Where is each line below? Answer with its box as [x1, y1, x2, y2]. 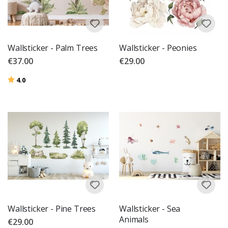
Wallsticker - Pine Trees [8, 203, 96, 215]
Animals [119, 214, 149, 225]
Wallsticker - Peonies [119, 42, 197, 54]
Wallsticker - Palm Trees [8, 42, 98, 54]
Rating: [8, 74, 30, 83]
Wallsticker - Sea [119, 203, 181, 215]
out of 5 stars [25, 74, 66, 83]
